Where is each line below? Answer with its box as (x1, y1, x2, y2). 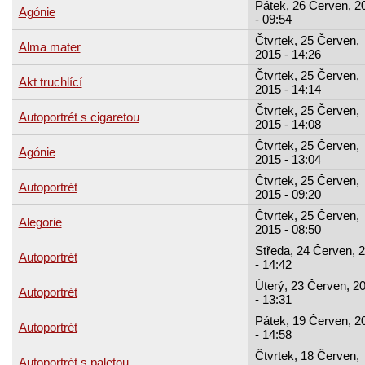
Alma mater (18, 39, 81, 54)
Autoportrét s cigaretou (18, 109, 139, 124)
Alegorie (18, 214, 62, 229)
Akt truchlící (18, 74, 82, 89)
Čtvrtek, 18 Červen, (254, 348, 359, 363)
